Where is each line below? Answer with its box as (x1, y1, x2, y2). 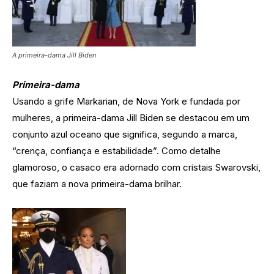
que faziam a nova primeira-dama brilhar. (12, 178, 182, 190)
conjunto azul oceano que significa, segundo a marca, (12, 128, 237, 141)
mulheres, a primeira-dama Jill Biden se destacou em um (12, 112, 250, 124)
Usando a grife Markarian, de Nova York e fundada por (12, 95, 240, 108)
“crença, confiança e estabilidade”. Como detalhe (12, 145, 221, 157)
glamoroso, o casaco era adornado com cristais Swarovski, (12, 161, 261, 174)
